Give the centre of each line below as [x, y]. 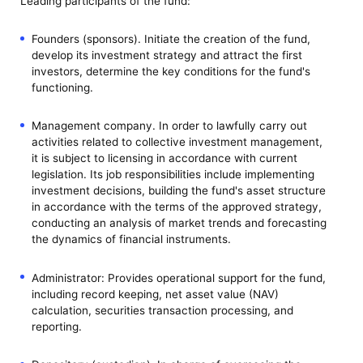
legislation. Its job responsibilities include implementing [173, 175]
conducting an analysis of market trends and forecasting [179, 223]
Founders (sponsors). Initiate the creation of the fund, [171, 39]
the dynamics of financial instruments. [131, 239]
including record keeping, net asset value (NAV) [155, 294]
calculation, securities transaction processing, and [162, 310]
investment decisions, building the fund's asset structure [178, 191]
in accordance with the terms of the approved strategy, [176, 207]
